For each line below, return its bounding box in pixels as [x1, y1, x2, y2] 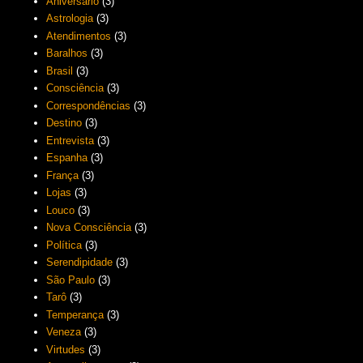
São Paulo [46, 273, 96, 286]
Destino [46, 117, 83, 130]
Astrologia [46, 12, 94, 25]
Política [46, 238, 83, 251]
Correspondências [46, 99, 131, 112]
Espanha [46, 152, 88, 164]
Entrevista [46, 134, 95, 147]
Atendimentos [46, 29, 112, 42]
